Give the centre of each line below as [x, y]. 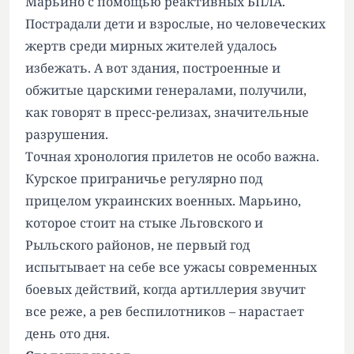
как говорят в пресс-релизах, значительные [167, 112]
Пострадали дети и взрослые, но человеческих [175, 24]
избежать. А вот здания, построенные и [153, 68]
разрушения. [67, 134]
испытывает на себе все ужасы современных [171, 267]
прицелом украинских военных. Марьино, [163, 201]
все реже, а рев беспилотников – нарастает [165, 311]
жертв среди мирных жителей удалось [151, 46]
